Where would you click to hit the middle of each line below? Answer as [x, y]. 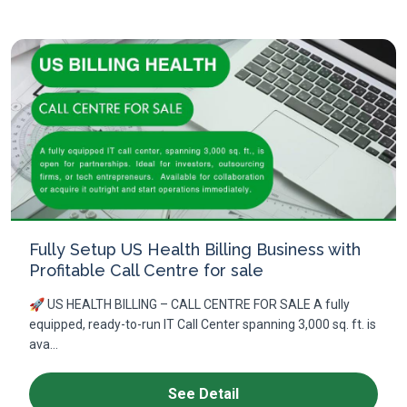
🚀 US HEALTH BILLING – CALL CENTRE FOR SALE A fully [189, 304]
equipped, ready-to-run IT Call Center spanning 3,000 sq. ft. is [203, 324]
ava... [44, 344]
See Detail [203, 394]
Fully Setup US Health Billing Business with [195, 249]
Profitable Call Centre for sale [146, 270]
